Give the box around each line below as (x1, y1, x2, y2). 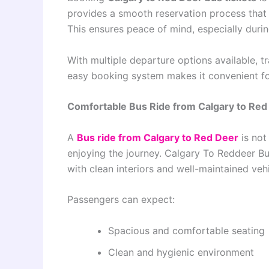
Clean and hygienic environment (108, 246, 254, 258)
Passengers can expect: (67, 193, 175, 206)
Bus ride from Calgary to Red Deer (77, 131, 238, 144)
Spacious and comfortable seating (108, 224, 265, 237)
